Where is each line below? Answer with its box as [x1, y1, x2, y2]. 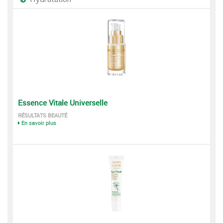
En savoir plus [21, 119, 56, 126]
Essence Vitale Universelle [18, 98, 108, 108]
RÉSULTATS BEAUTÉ [18, 111, 67, 119]
